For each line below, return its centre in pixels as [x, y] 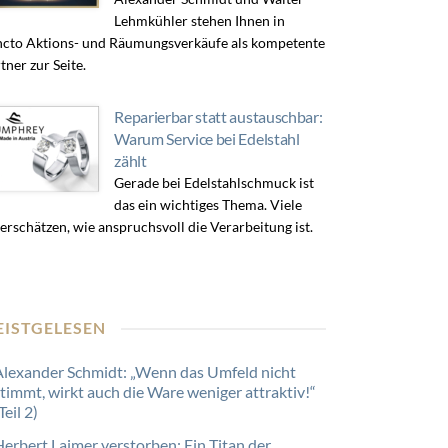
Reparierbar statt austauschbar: [218, 116]
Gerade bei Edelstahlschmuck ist [214, 182]
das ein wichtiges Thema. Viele [208, 204]
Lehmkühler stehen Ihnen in [200, 20]
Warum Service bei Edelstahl [207, 138]
